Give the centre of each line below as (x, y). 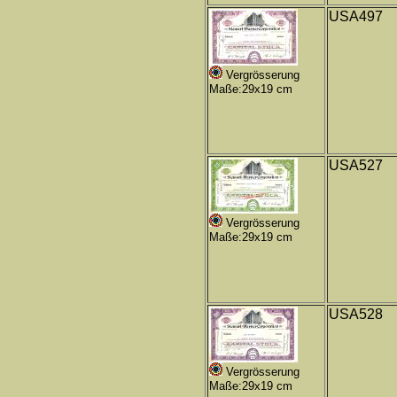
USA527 (356, 165)
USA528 (356, 314)
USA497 (356, 16)
